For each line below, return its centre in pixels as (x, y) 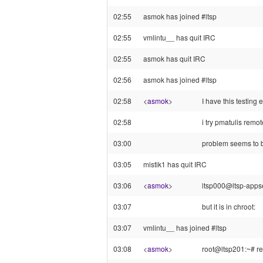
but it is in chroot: (229, 206)
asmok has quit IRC (174, 58)
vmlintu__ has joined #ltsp (185, 227)
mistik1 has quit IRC (175, 164)
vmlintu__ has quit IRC (179, 37)
